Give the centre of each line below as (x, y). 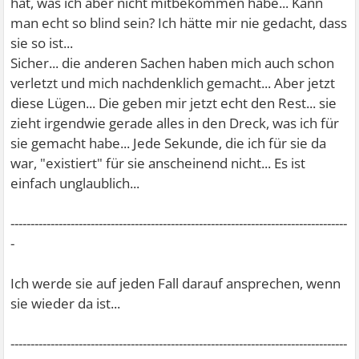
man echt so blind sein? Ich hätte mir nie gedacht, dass (179, 23)
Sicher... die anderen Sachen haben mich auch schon (173, 63)
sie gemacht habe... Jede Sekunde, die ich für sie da (169, 143)
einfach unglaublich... (75, 184)
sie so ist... (42, 43)
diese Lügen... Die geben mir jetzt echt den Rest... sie (174, 103)
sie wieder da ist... (66, 304)
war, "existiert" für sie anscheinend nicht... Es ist (158, 163)
